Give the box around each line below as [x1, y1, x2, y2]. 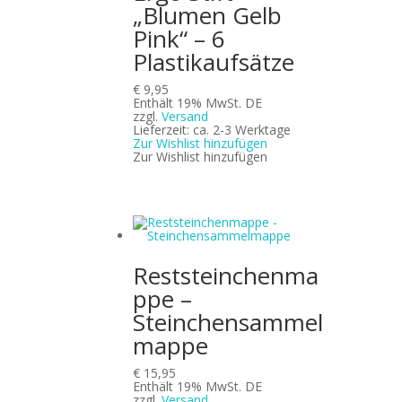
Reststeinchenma [133, 258, 319, 292]
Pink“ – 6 [133, 22, 226, 55]
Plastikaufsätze [133, 45, 295, 78]
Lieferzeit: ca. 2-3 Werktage [133, 120, 292, 138]
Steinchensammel [133, 305, 324, 338]
